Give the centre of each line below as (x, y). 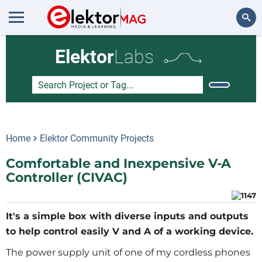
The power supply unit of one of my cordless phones (128, 252)
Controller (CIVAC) (67, 177)
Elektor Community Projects (97, 138)
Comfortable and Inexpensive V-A (118, 163)
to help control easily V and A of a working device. (130, 231)
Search (238, 49)
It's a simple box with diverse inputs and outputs (127, 216)
